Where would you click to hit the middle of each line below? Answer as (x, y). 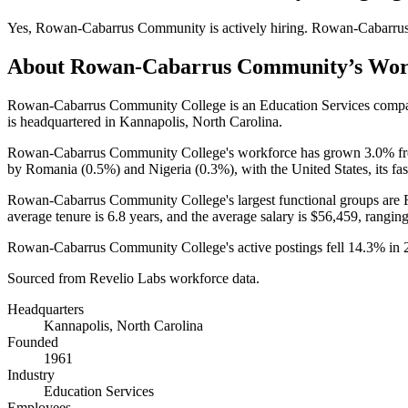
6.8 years (133, 216)
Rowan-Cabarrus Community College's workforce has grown (186, 152)
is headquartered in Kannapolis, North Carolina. (145, 121)
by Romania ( (46, 168)
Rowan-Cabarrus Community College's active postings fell (178, 247)
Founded (33, 342)
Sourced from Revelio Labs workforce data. (133, 278)
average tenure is (57, 216)
